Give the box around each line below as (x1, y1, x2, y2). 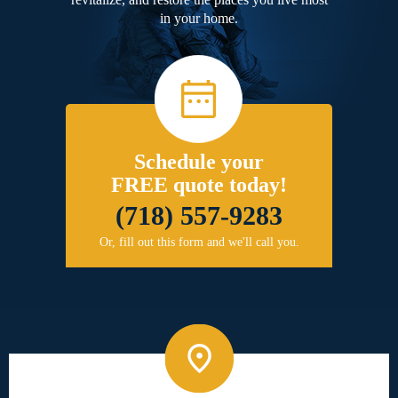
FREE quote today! (111, 172, 287, 196)
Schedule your (134, 149, 264, 173)
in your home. (160, 10, 238, 26)
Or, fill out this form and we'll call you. (99, 235, 299, 249)
